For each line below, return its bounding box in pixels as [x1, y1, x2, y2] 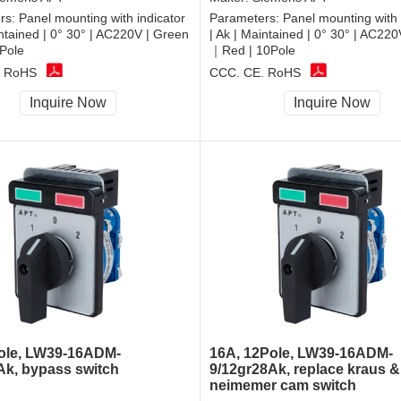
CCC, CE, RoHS [209, 64, 301, 80]
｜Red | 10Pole [209, 43, 295, 58]
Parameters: [209, 11, 283, 26]
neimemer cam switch [209, 378, 356, 394]
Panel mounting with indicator [19, 11, 185, 26]
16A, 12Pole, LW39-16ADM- [209, 346, 393, 362]
